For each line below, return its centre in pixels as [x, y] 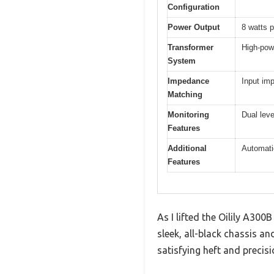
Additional [187, 148]
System [182, 61]
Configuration [194, 7]
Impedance [188, 81]
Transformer [191, 47]
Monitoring [188, 114]
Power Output [194, 27]
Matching [185, 94]
